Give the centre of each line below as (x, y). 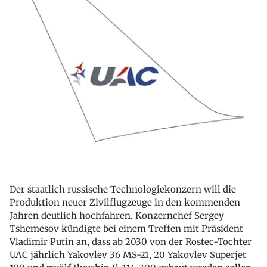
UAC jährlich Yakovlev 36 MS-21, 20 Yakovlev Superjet (128, 255)
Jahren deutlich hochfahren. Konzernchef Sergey (117, 216)
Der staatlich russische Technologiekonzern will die (123, 190)
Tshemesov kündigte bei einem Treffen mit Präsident (126, 229)
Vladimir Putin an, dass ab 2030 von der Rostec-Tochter (131, 242)
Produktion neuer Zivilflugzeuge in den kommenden (125, 203)
